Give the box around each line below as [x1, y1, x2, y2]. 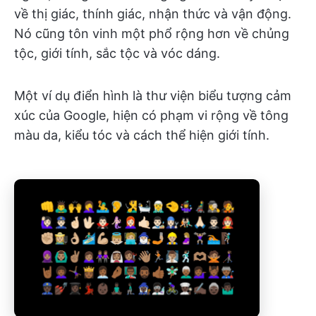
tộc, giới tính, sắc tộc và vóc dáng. [14, 45, 220, 61]
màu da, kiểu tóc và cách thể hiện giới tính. [14, 127, 269, 142]
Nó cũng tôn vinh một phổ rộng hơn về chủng [14, 25, 289, 41]
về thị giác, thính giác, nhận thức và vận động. [14, 6, 291, 21]
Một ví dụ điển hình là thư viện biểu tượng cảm [14, 87, 291, 103]
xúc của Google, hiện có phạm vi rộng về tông [14, 107, 288, 123]
